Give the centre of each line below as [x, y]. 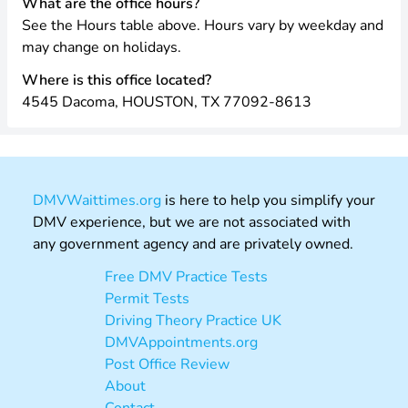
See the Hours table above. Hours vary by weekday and [203, 25]
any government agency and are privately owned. [193, 244]
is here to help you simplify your [268, 200]
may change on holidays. [102, 47]
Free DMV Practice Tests [186, 277]
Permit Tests [147, 299]
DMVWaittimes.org [97, 200]
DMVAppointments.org [181, 342]
